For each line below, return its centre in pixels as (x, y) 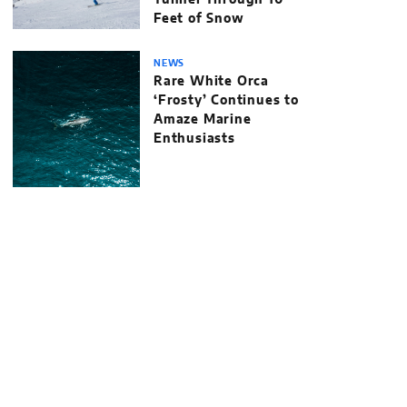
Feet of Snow (199, 19)
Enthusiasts (194, 139)
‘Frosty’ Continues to (226, 101)
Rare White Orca (212, 82)
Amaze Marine (203, 120)
